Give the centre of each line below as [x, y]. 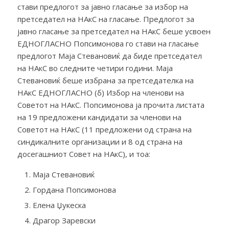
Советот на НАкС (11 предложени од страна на [104, 129]
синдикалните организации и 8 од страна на [100, 141]
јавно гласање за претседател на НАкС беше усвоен [114, 31]
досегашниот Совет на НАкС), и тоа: [84, 154]
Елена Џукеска [59, 205]
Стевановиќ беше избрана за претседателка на [105, 80]
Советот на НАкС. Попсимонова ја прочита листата [111, 105]
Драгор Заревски [64, 220]
